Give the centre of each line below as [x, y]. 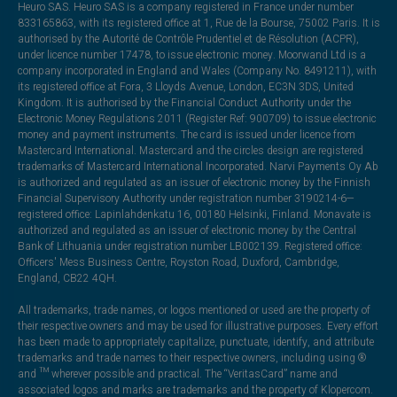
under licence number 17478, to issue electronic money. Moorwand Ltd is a [191, 54]
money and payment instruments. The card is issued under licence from [186, 134]
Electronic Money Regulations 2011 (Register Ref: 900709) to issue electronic [197, 118]
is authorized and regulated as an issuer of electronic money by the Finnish [194, 182]
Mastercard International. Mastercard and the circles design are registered [190, 150]
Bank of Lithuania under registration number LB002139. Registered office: [190, 246]
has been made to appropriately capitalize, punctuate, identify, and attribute [195, 342]
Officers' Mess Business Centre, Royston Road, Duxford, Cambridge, [178, 262]
